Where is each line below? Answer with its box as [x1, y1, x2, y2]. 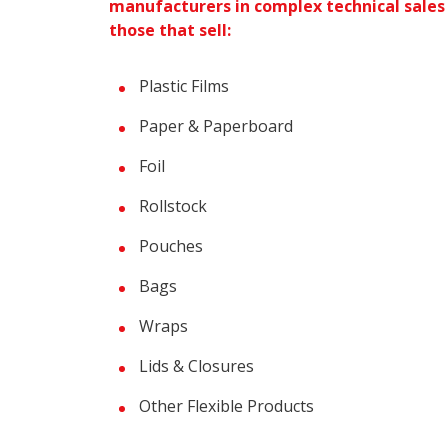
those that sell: [109, 19, 231, 41]
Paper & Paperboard [139, 115, 293, 137]
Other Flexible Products [139, 395, 314, 417]
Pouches [139, 235, 203, 257]
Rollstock [139, 195, 207, 217]
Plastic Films [139, 75, 229, 97]
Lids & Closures [139, 355, 254, 377]
